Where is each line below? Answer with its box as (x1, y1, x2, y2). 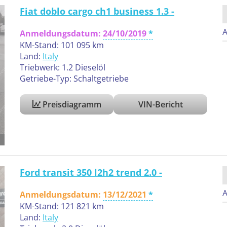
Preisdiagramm (40, 98, 101, 110)
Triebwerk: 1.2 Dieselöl (20, 61, 105, 73)
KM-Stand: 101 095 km (20, 39, 104, 51)
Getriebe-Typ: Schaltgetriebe (20, 72, 129, 84)
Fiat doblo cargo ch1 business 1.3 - (20, 5, 174, 17)
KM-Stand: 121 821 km (20, 201, 104, 212)
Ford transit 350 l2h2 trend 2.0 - (20, 166, 162, 179)
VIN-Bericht (138, 98, 183, 110)
